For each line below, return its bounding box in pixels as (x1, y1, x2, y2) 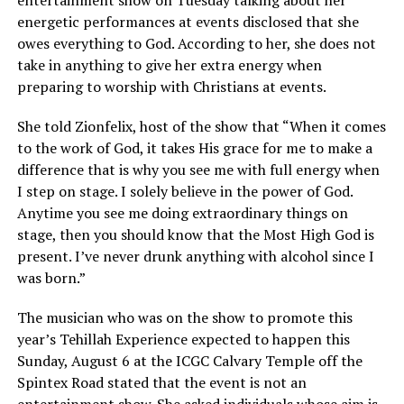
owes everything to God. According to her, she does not (16, 33, 376, 53)
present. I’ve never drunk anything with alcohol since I (16, 246, 374, 266)
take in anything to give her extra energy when (16, 55, 322, 75)
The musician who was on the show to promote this (16, 308, 353, 327)
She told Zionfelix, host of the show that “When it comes (16, 116, 386, 136)
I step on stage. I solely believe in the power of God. (16, 181, 353, 201)
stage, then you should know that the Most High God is (16, 225, 374, 244)
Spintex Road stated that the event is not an (16, 372, 307, 392)
